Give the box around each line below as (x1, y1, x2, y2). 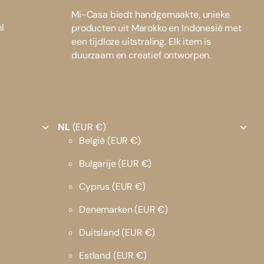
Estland (79, 249, 113, 262)
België (79, 134, 107, 147)
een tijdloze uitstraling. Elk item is (71, 35, 212, 48)
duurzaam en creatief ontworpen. (71, 49, 212, 62)
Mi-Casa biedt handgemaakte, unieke (71, 8, 230, 21)
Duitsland (79, 226, 122, 239)
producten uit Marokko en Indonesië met (71, 22, 242, 35)
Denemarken (79, 203, 135, 216)
